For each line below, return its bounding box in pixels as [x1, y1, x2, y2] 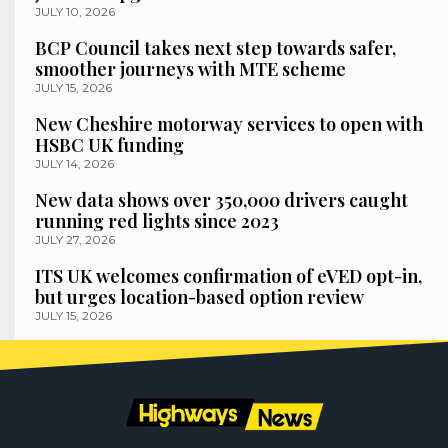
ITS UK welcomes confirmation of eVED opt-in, [35, 263, 422, 288]
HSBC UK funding [35, 132, 184, 157]
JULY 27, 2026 [35, 231, 115, 247]
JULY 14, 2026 [35, 155, 114, 171]
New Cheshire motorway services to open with [35, 111, 423, 136]
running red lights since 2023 [35, 208, 279, 233]
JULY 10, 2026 [35, 3, 115, 19]
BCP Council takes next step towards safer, [35, 35, 396, 60]
